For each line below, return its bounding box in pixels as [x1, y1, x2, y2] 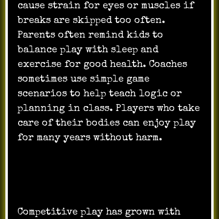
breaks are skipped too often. [18, 16, 166, 26]
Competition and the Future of [18, 163, 200, 175]
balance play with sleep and [18, 45, 159, 55]
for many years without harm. [18, 133, 163, 143]
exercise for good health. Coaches [18, 60, 188, 70]
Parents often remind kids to [18, 30, 164, 41]
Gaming [18, 180, 61, 193]
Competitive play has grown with [18, 207, 181, 218]
